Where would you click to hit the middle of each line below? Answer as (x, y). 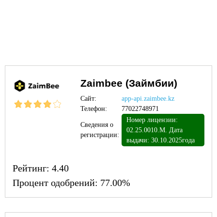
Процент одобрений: (56, 183)
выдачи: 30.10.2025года (161, 140)
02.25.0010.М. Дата (155, 130)
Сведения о (97, 125)
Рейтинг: (32, 168)
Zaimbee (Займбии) (129, 83)
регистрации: (100, 135)
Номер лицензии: (152, 120)
